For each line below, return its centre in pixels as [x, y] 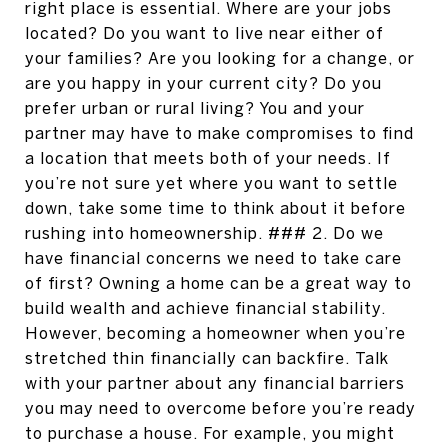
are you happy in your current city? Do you [203, 83]
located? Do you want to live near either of [204, 33]
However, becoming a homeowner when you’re [215, 333]
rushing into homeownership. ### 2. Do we [204, 233]
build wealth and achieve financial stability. [205, 308]
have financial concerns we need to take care [213, 258]
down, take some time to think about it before [215, 208]
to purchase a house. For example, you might [210, 433]
